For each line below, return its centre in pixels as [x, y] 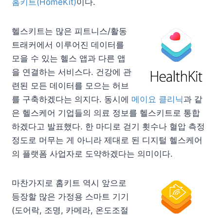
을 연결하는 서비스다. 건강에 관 [72, 72]
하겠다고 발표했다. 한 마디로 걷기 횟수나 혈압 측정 [108, 127]
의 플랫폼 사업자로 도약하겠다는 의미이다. [92, 154]
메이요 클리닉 [157, 99]
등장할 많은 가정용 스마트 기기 [70, 197]
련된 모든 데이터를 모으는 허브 [70, 86]
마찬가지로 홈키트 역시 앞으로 [69, 183]
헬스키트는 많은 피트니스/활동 [69, 31]
